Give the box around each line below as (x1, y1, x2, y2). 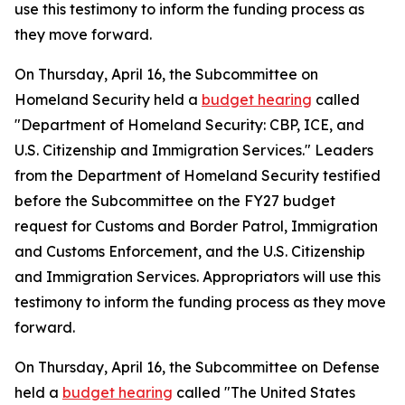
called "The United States (173, 383, 355, 401)
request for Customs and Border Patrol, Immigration (14, 217, 378, 235)
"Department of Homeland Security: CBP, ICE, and (14, 116, 364, 134)
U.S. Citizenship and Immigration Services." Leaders (14, 141, 373, 159)
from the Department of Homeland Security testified (14, 166, 381, 184)
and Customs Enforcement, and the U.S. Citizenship (14, 242, 365, 260)
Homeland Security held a (14, 90, 202, 108)
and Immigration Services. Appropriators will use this (14, 268, 381, 286)
